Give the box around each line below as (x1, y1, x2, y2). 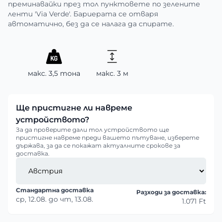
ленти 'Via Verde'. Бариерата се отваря (8, 9, 158, 18)
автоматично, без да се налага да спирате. (8, 19, 174, 28)
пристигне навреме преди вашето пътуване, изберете (16, 134, 199, 141)
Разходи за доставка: (136, 188, 206, 196)
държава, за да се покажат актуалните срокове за (16, 142, 180, 149)
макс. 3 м (96, 69, 128, 78)
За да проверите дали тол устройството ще (16, 126, 169, 133)
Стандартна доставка (16, 186, 94, 194)
